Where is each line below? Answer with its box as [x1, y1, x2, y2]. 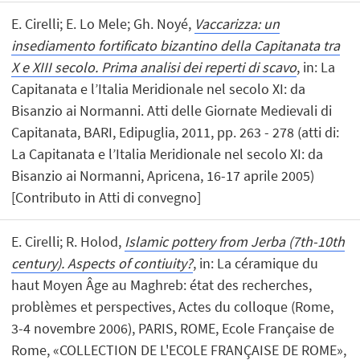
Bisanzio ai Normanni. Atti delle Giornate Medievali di [11, 101, 333, 121]
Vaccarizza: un [194, 14, 280, 34]
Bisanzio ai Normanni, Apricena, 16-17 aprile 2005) [11, 166, 315, 186]
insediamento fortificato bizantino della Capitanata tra [11, 36, 341, 55]
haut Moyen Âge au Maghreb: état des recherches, [11, 276, 313, 295]
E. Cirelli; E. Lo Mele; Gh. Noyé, [11, 14, 195, 34]
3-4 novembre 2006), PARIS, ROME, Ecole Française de [11, 319, 335, 338]
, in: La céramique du [193, 254, 319, 273]
